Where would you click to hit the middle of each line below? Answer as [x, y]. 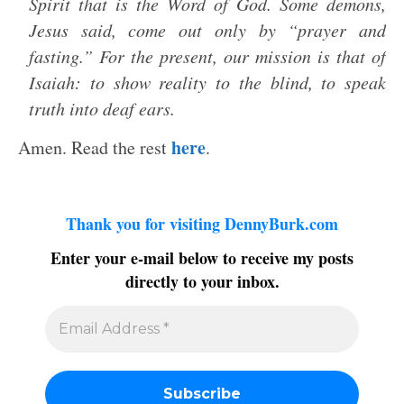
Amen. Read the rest [95, 147]
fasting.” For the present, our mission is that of [207, 56]
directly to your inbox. [202, 282]
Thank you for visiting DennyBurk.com [202, 223]
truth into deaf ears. [102, 108]
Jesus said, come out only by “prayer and [207, 30]
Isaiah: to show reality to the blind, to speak [207, 82]
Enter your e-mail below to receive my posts [202, 258]
